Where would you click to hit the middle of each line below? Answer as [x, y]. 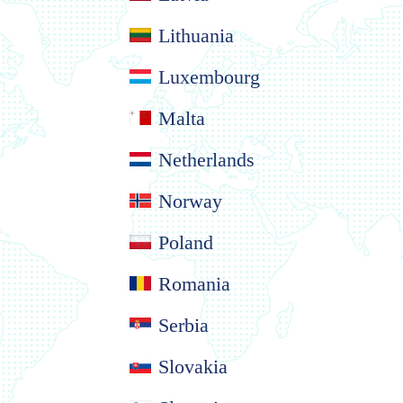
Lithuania [196, 35]
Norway [190, 201]
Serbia [184, 325]
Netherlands [206, 159]
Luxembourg [209, 76]
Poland [186, 242]
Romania [194, 283]
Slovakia [193, 366]
